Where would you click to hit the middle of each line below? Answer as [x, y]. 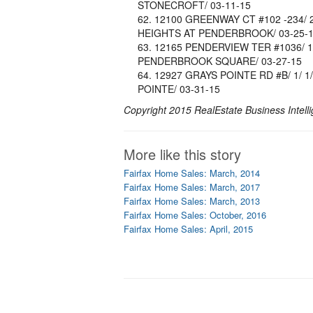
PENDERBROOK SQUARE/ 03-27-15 [220, 61]
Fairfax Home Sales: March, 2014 [192, 173]
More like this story [182, 154]
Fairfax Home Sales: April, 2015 [188, 229]
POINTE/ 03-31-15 [179, 89]
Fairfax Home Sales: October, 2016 [195, 215]
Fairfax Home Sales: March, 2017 [192, 187]
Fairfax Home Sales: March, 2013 [192, 201]
